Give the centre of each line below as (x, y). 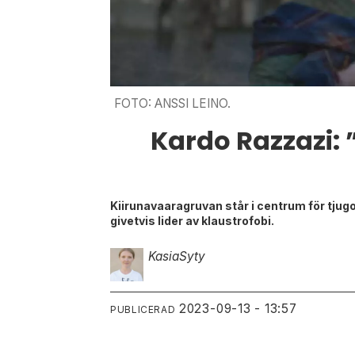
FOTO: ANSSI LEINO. (172, 103)
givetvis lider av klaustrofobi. (193, 220)
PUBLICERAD (143, 309)
